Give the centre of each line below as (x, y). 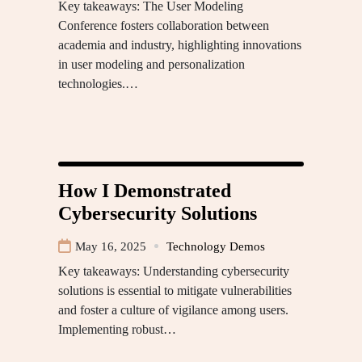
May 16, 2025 (111, 246)
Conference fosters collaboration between (164, 25)
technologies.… (98, 83)
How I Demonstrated (145, 190)
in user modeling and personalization (152, 64)
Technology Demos (216, 246)
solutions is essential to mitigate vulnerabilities (175, 290)
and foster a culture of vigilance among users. (173, 309)
